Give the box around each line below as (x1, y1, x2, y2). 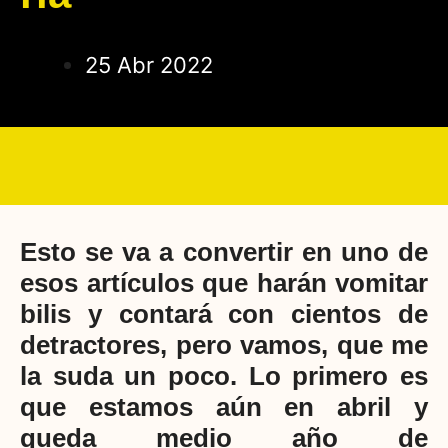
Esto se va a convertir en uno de (20, 237, 428, 268)
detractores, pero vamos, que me (20, 330, 428, 361)
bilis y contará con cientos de (20, 299, 428, 330)
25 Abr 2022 (85, 51, 213, 78)
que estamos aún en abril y (20, 392, 428, 423)
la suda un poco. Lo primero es (20, 361, 428, 392)
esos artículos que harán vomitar (20, 268, 428, 299)
